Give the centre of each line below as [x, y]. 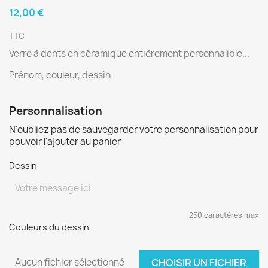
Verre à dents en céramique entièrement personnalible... [129, 54]
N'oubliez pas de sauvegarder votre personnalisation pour [134, 130]
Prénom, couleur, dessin [60, 75]
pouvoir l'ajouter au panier [65, 141]
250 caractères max [224, 215]
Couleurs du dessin [49, 227]
